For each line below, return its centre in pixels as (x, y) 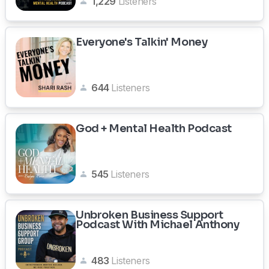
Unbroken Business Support (150, 215)
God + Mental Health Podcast (154, 128)
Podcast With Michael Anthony (158, 225)
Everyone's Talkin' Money (142, 42)
